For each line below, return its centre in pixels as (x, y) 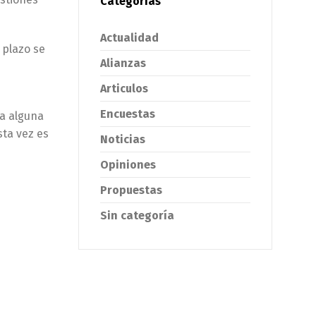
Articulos (124, 88)
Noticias (123, 139)
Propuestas (131, 190)
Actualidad (129, 37)
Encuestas (128, 114)
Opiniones (128, 164)
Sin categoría (137, 215)
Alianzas (123, 63)
